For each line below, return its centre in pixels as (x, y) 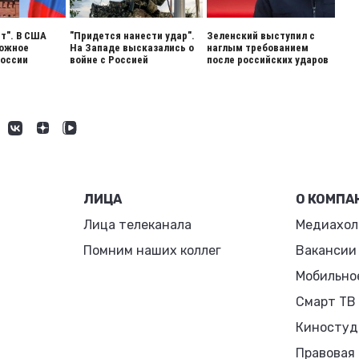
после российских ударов (267, 60)
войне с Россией (109, 60)
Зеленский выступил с (260, 36)
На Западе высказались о (132, 48)
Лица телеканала (138, 225)
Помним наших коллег (153, 250)
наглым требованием (257, 48)
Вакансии (326, 250)
